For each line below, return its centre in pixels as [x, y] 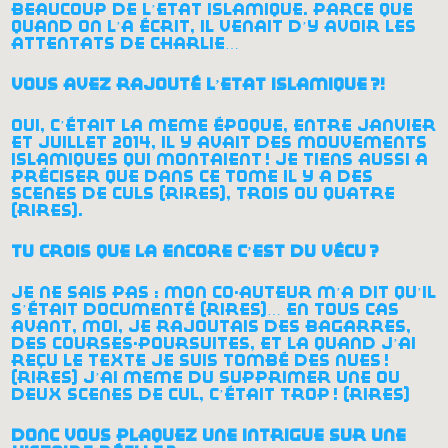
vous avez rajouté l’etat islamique [189, 84]
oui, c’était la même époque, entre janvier [224, 125]
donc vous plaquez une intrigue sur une [209, 435]
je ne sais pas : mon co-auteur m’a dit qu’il [224, 292]
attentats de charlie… [125, 43]
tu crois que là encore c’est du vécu [189, 251]
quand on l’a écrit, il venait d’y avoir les [214, 26]
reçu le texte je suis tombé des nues [196, 360]
